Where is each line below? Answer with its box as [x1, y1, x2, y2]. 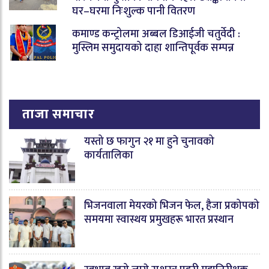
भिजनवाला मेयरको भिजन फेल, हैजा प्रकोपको [84, 197, 259, 216]
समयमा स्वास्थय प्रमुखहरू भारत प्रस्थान [84, 211, 234, 229]
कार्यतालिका [84, 147, 133, 165]
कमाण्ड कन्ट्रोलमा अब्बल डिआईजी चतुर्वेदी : [72, 25, 240, 44]
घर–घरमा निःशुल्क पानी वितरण [72, 2, 195, 21]
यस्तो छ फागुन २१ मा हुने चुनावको [84, 133, 214, 151]
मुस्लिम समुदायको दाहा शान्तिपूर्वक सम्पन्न [72, 39, 234, 58]
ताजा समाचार [22, 103, 95, 126]
